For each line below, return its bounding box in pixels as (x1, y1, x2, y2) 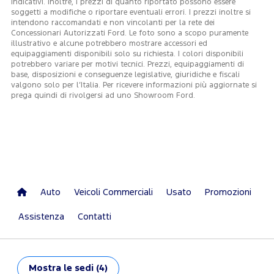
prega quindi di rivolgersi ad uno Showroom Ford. (10, 92, 195, 100)
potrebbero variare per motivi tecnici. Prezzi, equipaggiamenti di (10, 61, 244, 68)
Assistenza (18, 213, 64, 221)
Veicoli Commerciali (74, 188, 153, 197)
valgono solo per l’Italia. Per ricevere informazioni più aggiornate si (10, 82, 257, 89)
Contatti (78, 213, 111, 221)
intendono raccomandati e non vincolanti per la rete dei (10, 20, 215, 27)
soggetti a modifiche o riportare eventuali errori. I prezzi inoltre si (10, 9, 251, 17)
